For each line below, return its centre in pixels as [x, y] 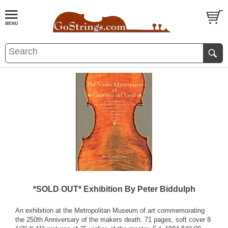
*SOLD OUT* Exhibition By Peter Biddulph [114, 189]
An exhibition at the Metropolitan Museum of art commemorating [110, 210]
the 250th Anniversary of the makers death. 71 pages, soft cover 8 [113, 220]
